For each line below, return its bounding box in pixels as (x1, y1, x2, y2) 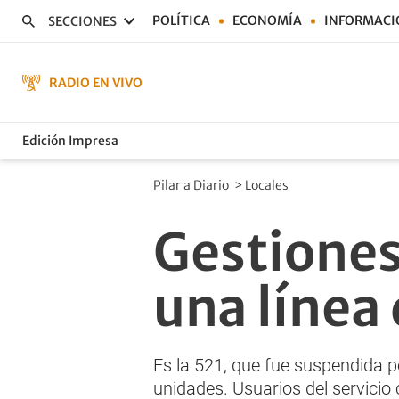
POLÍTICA (152, 12, 210, 28)
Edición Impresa (22, 132, 118, 149)
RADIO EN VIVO (49, 74, 142, 91)
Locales (245, 177, 291, 193)
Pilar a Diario (153, 177, 232, 193)
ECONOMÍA (232, 12, 302, 28)
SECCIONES (48, 12, 117, 29)
